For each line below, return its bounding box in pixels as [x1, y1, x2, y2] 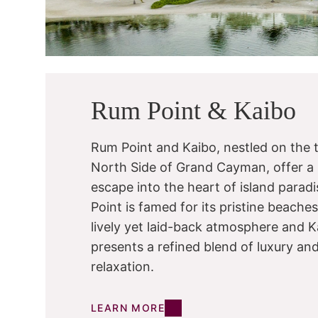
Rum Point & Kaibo [91, 97, 296, 126]
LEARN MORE [91, 302, 165, 314]
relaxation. [91, 259, 154, 275]
